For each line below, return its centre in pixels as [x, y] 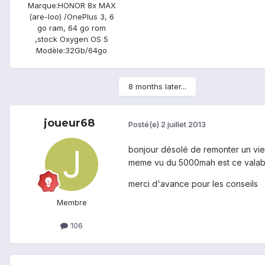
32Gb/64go [86, 51]
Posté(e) [145, 124]
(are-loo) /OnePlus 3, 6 [72, 17]
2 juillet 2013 [183, 124]
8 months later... [157, 87]
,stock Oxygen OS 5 [72, 39]
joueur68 [69, 123]
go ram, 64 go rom [72, 28]
